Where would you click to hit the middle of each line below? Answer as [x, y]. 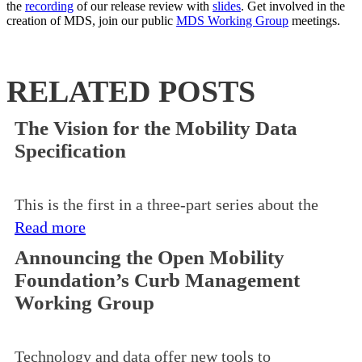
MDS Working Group [232, 21]
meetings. [314, 21]
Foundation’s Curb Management [157, 280]
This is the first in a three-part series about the [166, 205]
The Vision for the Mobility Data [156, 128]
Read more [50, 227]
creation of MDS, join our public [91, 21]
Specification [70, 151]
